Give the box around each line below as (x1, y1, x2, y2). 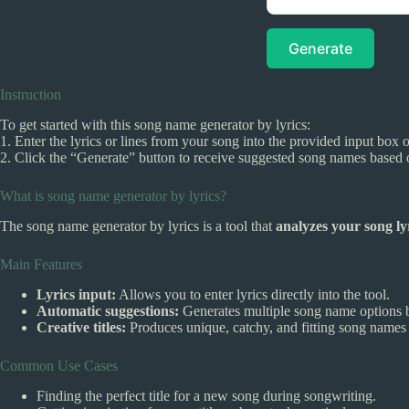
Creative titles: (37, 319, 126, 335)
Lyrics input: (37, 286, 116, 302)
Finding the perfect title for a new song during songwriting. (37, 387, 376, 404)
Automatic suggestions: (37, 302, 179, 319)
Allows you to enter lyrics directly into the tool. (116, 286, 390, 302)
